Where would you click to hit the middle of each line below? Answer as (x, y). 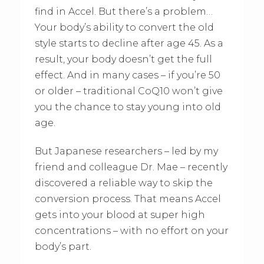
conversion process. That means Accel (128, 199)
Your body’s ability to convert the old (124, 28)
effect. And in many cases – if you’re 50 (127, 75)
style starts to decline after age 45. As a (129, 44)
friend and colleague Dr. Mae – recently (131, 167)
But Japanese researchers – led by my (126, 151)
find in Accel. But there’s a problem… (123, 12)
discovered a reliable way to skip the (123, 183)
